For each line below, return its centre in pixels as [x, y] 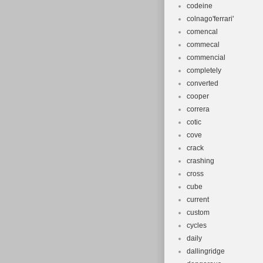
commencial [206, 58]
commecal [203, 45]
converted [203, 83]
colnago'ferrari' [210, 19]
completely [204, 70]
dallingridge [206, 251]
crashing [200, 161]
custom [198, 213]
